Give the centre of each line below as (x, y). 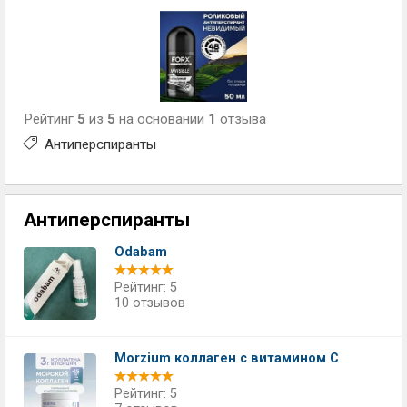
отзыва (241, 119)
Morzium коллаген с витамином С (227, 358)
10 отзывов (150, 303)
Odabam (141, 252)
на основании (162, 119)
